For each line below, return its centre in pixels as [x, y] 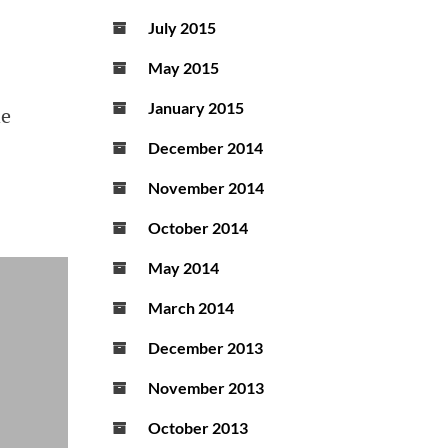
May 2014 [183, 268]
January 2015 [196, 108]
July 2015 [182, 28]
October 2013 [198, 428]
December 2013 [205, 348]
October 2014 [198, 228]
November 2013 [206, 388]
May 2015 [183, 68]
